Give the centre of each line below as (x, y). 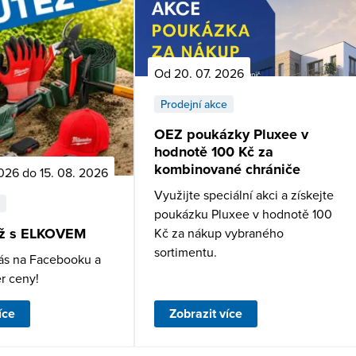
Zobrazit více (206, 313)
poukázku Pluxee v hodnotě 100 (243, 213)
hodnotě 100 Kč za (214, 151)
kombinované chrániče (227, 169)
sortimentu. (186, 252)
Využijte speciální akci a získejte (244, 194)
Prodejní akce (194, 104)
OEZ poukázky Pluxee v (231, 134)
